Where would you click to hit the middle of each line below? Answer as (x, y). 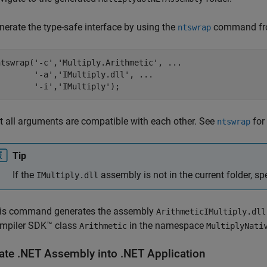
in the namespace (167, 226)
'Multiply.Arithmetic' (108, 63)
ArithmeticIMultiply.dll (211, 212)
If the (24, 175)
